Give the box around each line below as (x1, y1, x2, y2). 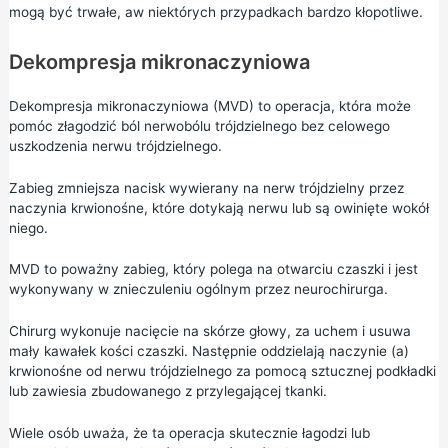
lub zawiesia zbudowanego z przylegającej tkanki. (8, 383, 327, 400)
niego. (8, 219, 48, 236)
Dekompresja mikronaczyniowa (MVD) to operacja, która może (8, 97, 411, 114)
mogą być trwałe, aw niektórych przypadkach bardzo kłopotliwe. (8, 3, 423, 20)
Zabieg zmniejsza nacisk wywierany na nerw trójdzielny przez (8, 179, 404, 196)
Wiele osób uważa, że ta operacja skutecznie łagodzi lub (8, 425, 370, 442)
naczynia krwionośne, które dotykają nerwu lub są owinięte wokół (8, 199, 429, 216)
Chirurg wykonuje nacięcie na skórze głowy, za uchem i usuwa (8, 323, 411, 340)
